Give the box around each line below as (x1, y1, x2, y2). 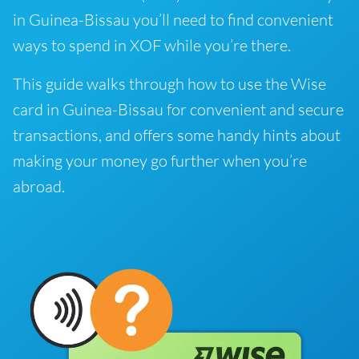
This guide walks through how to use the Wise (13, 74, 326, 94)
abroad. (13, 176, 65, 196)
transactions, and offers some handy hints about (13, 125, 341, 145)
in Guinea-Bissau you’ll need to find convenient (13, 10, 333, 30)
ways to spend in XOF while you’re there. (13, 35, 291, 55)
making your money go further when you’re (13, 151, 307, 171)
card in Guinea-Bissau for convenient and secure (13, 99, 344, 119)
